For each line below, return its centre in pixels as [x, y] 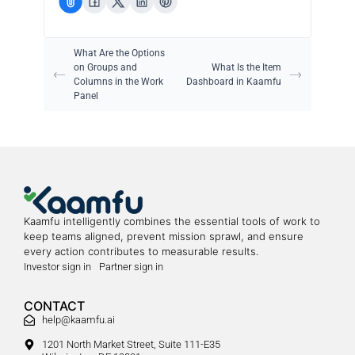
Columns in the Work [118, 82]
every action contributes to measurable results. [141, 251]
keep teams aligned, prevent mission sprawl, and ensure [164, 236]
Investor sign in [57, 267]
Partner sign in [131, 267]
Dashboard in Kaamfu [234, 82]
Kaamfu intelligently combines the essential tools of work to [172, 221]
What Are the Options [119, 53]
